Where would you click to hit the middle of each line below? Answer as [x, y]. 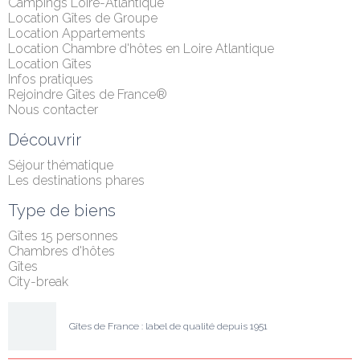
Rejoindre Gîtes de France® [88, 94]
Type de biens [62, 211]
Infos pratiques [51, 79]
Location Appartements [77, 33]
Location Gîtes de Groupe [83, 18]
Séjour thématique [61, 165]
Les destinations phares [76, 180]
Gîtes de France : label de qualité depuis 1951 [168, 326]
